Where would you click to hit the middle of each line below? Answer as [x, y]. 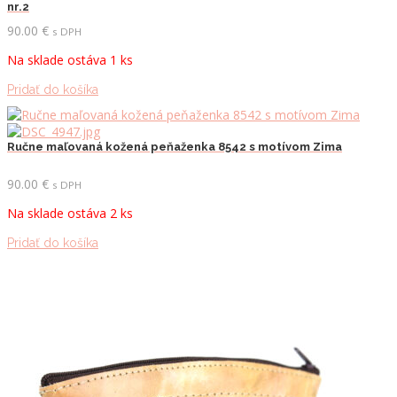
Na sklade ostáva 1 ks [70, 59]
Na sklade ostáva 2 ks [70, 213]
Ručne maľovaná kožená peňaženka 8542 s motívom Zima [175, 146]
